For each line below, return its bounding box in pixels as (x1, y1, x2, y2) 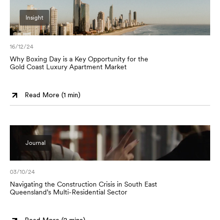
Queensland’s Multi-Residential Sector (10, 188, 127, 196)
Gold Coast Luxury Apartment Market (10, 63, 127, 71)
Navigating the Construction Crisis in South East (10, 180, 157, 188)
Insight (26, 14, 43, 21)
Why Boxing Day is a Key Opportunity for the (10, 55, 148, 63)
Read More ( (25, 91, 63, 99)
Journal (26, 139, 46, 146)
